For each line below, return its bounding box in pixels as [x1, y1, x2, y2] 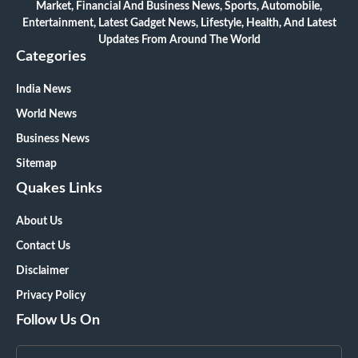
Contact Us [16, 241, 70, 253]
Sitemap [16, 158, 57, 170]
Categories [16, 50, 86, 65]
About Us [16, 216, 62, 228]
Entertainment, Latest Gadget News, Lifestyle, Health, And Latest [22, 18, 336, 30]
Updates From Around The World [97, 34, 261, 46]
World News [16, 109, 77, 121]
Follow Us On [16, 313, 100, 328]
